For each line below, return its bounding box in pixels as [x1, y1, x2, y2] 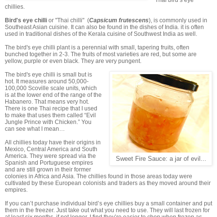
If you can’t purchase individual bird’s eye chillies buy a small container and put [5, 200, 212, 207]
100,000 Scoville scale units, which [5, 85, 97, 92]
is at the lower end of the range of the [5, 92, 102, 99]
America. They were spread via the [5, 153, 96, 160]
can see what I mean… [5, 125, 65, 133]
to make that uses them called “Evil [5, 112, 96, 119]
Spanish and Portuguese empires [5, 159, 93, 167]
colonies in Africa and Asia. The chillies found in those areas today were [5, 173, 192, 180]
